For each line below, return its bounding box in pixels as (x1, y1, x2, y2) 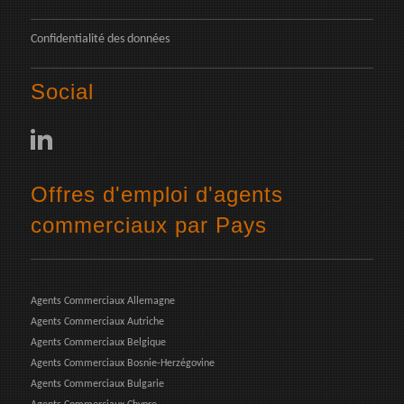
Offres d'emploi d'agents (31, 182, 283, 207)
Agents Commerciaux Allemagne (31, 295, 175, 307)
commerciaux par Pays (31, 213, 267, 238)
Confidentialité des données (31, 32, 170, 46)
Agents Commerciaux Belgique (31, 336, 166, 348)
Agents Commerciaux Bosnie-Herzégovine (31, 357, 215, 369)
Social (31, 79, 94, 105)
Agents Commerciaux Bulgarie (31, 378, 164, 390)
